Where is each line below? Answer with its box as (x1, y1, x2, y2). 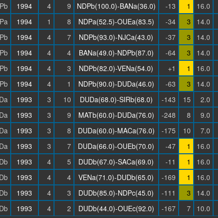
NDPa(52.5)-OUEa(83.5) (78, 17, 154, 26)
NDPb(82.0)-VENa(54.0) (79, 63, 153, 73)
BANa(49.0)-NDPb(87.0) (78, 48, 154, 57)
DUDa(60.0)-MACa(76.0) (77, 126, 155, 135)
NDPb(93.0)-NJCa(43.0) (79, 32, 153, 42)
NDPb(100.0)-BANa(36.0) (76, 1, 156, 11)
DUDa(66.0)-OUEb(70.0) (78, 141, 154, 151)
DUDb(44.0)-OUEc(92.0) (78, 203, 154, 213)
